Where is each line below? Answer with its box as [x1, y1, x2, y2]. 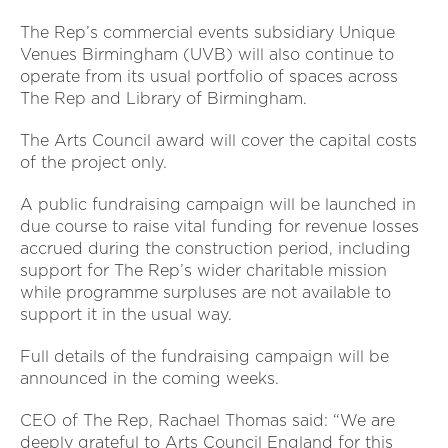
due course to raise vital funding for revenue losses [20, 217, 419, 237]
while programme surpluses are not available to [20, 283, 391, 303]
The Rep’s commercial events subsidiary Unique [20, 23, 395, 43]
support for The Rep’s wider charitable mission [20, 261, 387, 281]
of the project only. [20, 153, 172, 173]
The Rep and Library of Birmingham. [20, 89, 307, 109]
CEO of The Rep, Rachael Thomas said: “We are [20, 411, 395, 431]
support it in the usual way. [20, 305, 237, 325]
